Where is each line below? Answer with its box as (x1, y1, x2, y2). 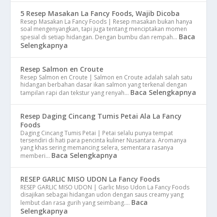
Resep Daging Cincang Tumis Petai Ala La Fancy (20, 111, 182, 121)
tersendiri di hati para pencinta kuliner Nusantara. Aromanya (20, 136, 187, 144)
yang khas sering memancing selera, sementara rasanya (20, 143, 174, 152)
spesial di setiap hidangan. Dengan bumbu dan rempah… (20, 32, 179, 41)
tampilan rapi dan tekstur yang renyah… (20, 88, 131, 97)
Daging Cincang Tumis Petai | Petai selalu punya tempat (20, 128, 173, 137)
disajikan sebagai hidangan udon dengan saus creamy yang (20, 190, 184, 199)
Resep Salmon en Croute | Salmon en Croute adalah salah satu (20, 73, 193, 81)
